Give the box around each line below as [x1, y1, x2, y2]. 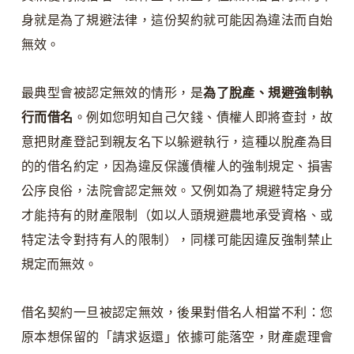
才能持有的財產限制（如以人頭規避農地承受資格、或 [21, 209, 333, 223]
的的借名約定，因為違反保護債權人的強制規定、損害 [21, 160, 333, 174]
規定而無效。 [21, 258, 97, 272]
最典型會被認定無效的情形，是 [21, 86, 204, 100]
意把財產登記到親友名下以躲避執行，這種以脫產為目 [21, 135, 333, 149]
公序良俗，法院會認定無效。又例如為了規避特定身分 [21, 184, 333, 198]
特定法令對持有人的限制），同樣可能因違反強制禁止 [21, 233, 333, 247]
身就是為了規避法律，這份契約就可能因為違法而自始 [21, 13, 333, 28]
